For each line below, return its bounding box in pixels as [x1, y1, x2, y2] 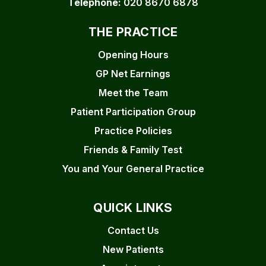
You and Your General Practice [62, 163, 204, 175]
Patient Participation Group [70, 106, 196, 118]
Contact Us [107, 224, 159, 236]
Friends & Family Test [84, 144, 182, 156]
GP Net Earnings [96, 68, 170, 80]
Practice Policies [94, 125, 172, 137]
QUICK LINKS [93, 201, 173, 215]
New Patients [102, 243, 164, 255]
